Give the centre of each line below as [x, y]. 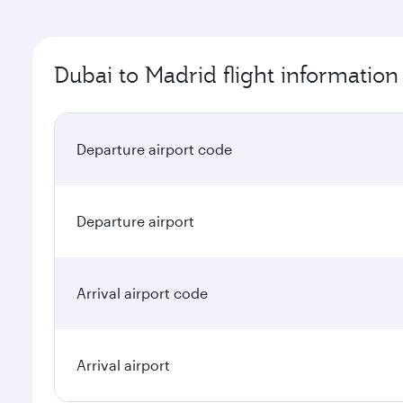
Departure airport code [154, 149]
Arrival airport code [142, 293]
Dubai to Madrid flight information [226, 75]
